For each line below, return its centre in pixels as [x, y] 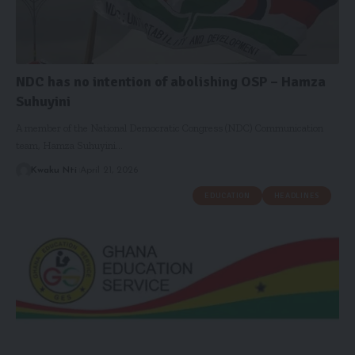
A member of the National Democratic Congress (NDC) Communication [170, 128]
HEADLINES [296, 195]
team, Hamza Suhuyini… [69, 145]
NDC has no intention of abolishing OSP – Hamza [171, 81]
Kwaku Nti [53, 170]
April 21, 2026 [109, 170]
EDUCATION [227, 195]
